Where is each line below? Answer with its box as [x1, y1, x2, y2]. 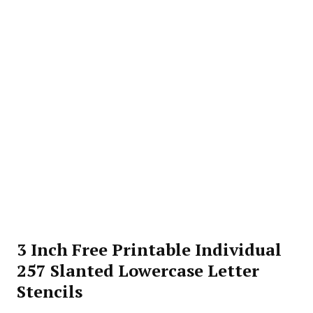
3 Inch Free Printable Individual [17, 238, 282, 261]
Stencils [17, 280, 82, 303]
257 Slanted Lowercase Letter [17, 259, 259, 282]
